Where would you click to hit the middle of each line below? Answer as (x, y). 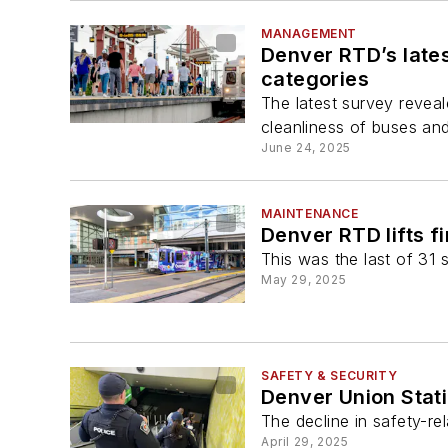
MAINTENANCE (310, 214)
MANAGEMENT (309, 34)
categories (315, 79)
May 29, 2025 (304, 280)
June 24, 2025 (306, 148)
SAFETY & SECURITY (329, 375)
